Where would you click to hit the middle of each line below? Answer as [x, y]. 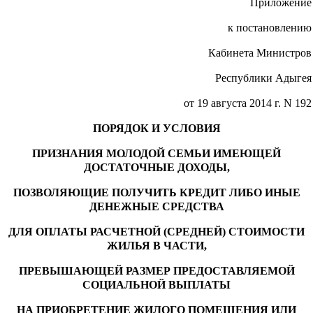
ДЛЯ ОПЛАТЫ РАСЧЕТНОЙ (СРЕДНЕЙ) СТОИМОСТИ [156, 231]
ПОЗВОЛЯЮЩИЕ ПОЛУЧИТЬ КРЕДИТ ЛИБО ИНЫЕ [156, 192]
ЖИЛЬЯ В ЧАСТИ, [156, 245]
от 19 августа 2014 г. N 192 [248, 103]
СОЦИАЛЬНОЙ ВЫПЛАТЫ [156, 284]
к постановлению [270, 27]
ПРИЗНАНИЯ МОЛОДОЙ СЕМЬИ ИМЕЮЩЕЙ [156, 153]
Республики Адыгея [263, 78]
